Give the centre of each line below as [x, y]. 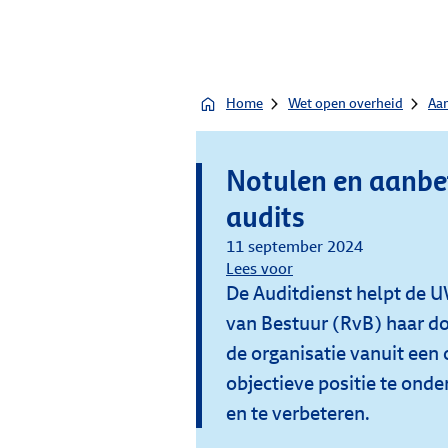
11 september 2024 [294, 247]
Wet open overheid [345, 103]
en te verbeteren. [298, 413]
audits [265, 217]
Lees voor [259, 269]
